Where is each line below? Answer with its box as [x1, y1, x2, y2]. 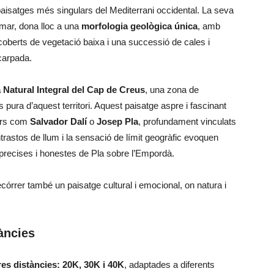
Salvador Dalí [30, 116, 87, 127]
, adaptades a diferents [124, 259, 215, 270]
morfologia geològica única [81, 21, 198, 31]
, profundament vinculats [138, 116, 236, 127]
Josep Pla [97, 116, 138, 127]
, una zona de [145, 84, 199, 95]
